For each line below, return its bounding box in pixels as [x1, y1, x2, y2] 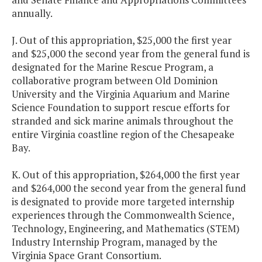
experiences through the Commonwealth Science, [12, 208, 234, 222]
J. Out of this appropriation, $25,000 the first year [12, 33, 232, 47]
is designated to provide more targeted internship [12, 195, 235, 209]
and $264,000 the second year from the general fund [12, 181, 246, 195]
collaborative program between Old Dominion [12, 74, 218, 88]
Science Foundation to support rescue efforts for [12, 101, 230, 115]
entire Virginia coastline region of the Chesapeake [12, 127, 235, 142]
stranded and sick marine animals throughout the [12, 114, 233, 128]
